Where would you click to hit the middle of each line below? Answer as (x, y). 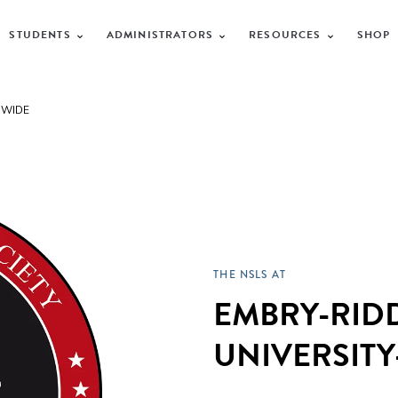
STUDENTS (40, 34)
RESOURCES (285, 34)
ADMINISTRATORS (160, 34)
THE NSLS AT (250, 275)
